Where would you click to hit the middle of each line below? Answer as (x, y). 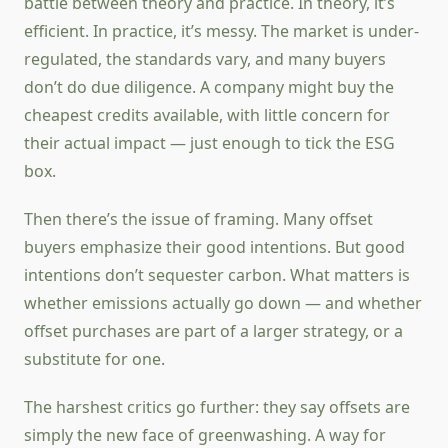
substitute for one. (94, 359)
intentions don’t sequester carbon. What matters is (217, 275)
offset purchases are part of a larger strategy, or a (213, 331)
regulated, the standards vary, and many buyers (205, 59)
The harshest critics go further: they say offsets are (217, 407)
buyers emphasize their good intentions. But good (214, 247)
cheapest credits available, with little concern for (207, 115)
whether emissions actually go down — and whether (223, 303)
